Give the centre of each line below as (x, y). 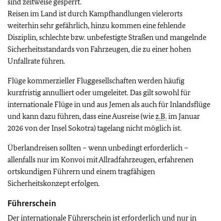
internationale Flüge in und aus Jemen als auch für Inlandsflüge (109, 104)
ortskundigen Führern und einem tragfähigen (81, 171)
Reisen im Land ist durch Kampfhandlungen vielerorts (95, 14)
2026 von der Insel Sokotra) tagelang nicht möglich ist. (94, 128)
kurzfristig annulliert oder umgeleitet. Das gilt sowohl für (99, 92)
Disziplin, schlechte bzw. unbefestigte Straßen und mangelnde (107, 37)
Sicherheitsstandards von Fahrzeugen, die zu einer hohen (99, 49)
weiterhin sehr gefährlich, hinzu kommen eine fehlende (96, 25)
